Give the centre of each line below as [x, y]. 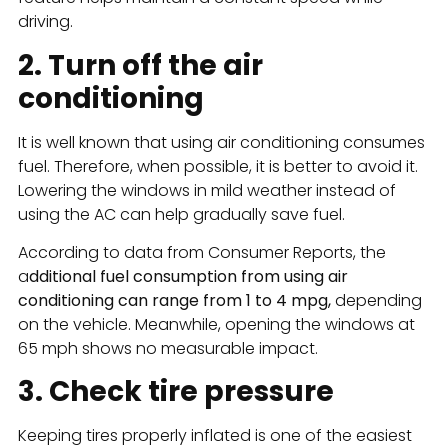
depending [376, 301]
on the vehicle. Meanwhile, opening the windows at [216, 325]
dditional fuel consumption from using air [188, 277]
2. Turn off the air [140, 65]
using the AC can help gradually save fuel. [181, 214]
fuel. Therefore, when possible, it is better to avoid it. [218, 166]
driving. [45, 22]
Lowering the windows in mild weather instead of [207, 190]
